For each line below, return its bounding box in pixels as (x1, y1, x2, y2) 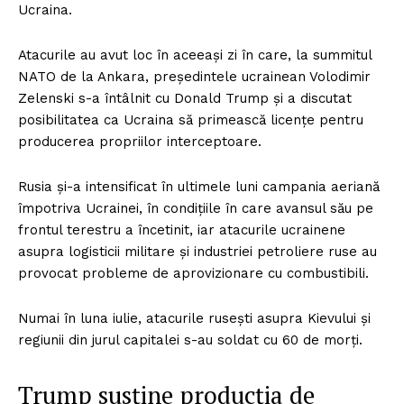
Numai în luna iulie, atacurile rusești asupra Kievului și (18, 310, 371, 326)
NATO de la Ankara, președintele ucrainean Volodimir (18, 69, 371, 85)
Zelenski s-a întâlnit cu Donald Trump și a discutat (18, 90, 352, 106)
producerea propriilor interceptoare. (18, 133, 262, 150)
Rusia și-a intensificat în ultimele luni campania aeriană (18, 179, 380, 195)
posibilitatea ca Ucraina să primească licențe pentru (18, 112, 363, 128)
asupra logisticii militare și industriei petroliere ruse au (18, 243, 377, 260)
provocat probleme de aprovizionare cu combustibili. (18, 265, 369, 281)
